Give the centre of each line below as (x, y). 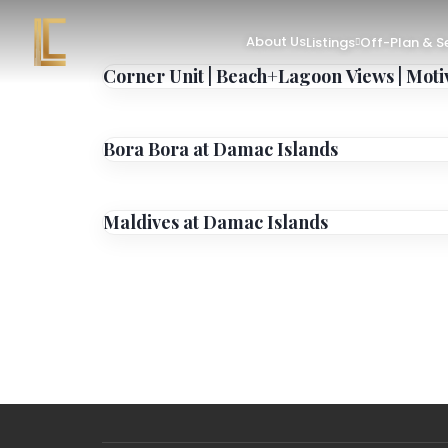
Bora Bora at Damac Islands (220, 149)
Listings (330, 42)
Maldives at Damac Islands (215, 222)
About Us (275, 41)
